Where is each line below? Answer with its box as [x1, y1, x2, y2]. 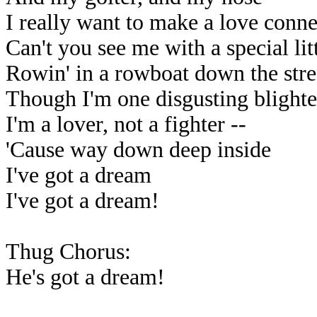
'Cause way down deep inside [6, 137, 271, 162]
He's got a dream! [6, 265, 165, 289]
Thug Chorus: [6, 239, 131, 264]
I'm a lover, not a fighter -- [6, 112, 246, 137]
